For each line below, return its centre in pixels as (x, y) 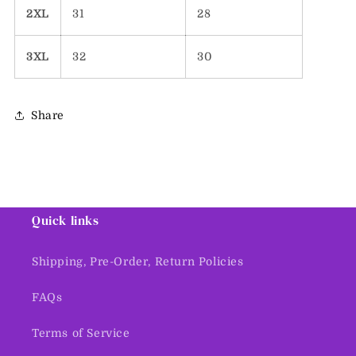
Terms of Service (81, 333)
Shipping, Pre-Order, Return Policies (138, 261)
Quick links (66, 220)
